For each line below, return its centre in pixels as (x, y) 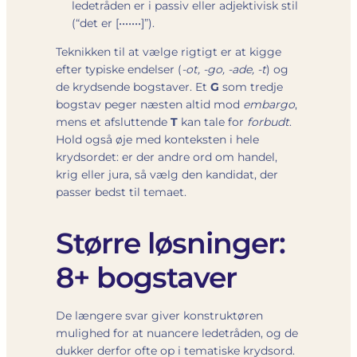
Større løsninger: (171, 243)
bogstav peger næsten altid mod (149, 104)
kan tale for (212, 122)
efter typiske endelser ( (119, 69)
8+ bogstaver (146, 277)
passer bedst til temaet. (121, 192)
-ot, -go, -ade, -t (224, 69)
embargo (269, 104)
